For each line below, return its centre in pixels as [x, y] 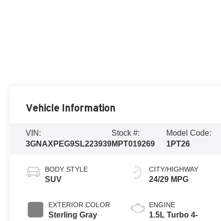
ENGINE [162, 205]
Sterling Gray [73, 215]
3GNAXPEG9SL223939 [69, 144]
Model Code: [189, 133]
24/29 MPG [169, 180]
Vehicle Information [71, 108]
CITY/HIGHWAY [174, 169]
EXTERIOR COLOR [79, 205]
